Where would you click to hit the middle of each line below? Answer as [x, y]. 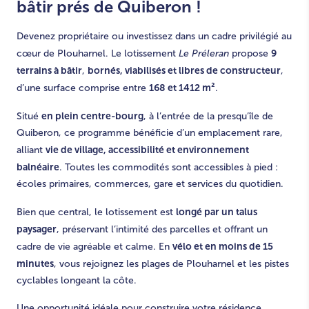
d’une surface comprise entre [83, 88]
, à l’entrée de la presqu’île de [208, 116]
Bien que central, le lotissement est [96, 212]
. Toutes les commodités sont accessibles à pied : [169, 167]
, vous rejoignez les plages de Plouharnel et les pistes [171, 264]
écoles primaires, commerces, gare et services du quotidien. [150, 184]
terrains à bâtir [49, 70]
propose [250, 53]
